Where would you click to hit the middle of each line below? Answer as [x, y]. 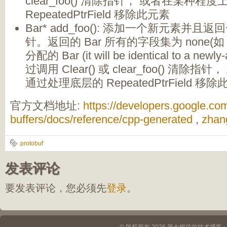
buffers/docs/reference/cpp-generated [101, 119]
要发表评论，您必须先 [56, 188]
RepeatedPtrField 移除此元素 [98, 14]
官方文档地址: [47, 106]
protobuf [32, 143]
